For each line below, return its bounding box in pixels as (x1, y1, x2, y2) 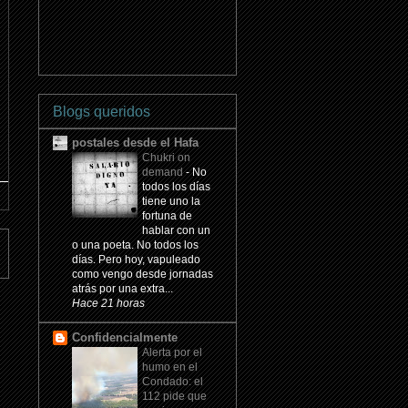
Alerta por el (142, 346, 202, 360)
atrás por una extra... (72, 282, 173, 296)
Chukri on (142, 151, 190, 165)
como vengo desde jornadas (72, 268, 213, 281)
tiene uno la (142, 195, 200, 209)
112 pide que (142, 390, 207, 403)
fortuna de (142, 209, 192, 223)
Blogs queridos (53, 103, 150, 119)
